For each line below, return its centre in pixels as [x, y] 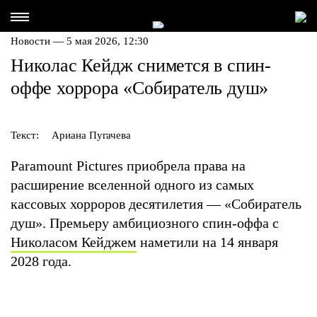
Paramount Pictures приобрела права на [128, 166]
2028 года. [43, 261]
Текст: [25, 135]
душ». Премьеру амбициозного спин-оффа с [145, 223]
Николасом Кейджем [74, 242]
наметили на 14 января [207, 242]
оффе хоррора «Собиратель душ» [140, 88]
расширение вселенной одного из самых [132, 185]
